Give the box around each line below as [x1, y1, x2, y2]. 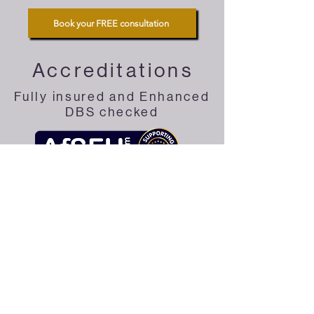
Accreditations [32, 59, 193, 82]
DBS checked [65, 105, 159, 120]
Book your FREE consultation [53, 18, 169, 29]
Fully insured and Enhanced [14, 90, 210, 104]
